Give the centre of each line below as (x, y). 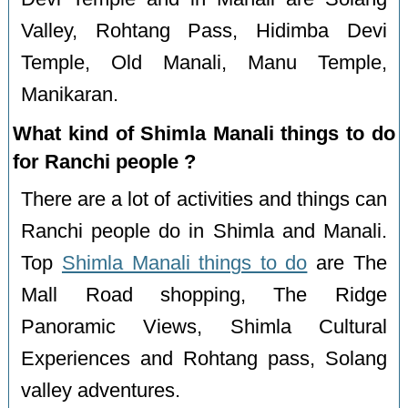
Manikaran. (70, 94)
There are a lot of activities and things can (204, 199)
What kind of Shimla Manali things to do (204, 133)
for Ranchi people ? (105, 161)
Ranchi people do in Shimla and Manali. (204, 231)
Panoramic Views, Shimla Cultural (204, 326)
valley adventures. (101, 390)
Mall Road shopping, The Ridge (204, 295)
